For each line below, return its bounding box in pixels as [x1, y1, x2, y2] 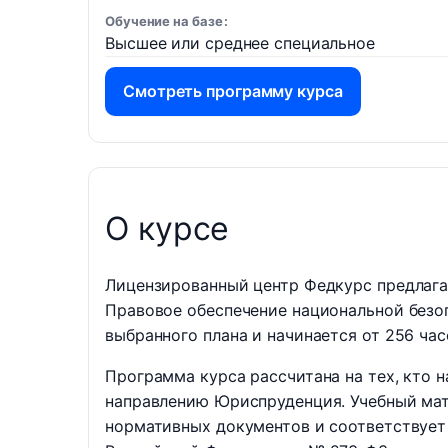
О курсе [105, 208, 230, 248]
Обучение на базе [105, 13, 223, 29]
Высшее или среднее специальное [105, 33, 375, 53]
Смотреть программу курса [123, 81, 343, 101]
